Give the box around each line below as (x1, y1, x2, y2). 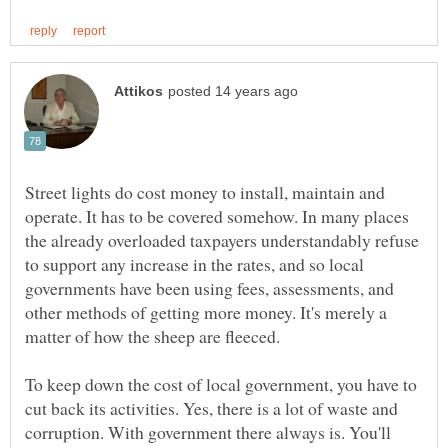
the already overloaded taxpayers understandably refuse (25, 228, 419, 253)
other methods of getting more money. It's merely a (25, 300, 387, 325)
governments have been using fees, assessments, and (25, 276, 394, 301)
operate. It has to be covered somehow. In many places (25, 204, 409, 229)
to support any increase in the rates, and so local (25, 252, 364, 277)
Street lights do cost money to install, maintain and (25, 180, 385, 205)
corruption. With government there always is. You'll (25, 420, 391, 445)
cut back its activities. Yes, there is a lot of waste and (25, 396, 398, 421)
